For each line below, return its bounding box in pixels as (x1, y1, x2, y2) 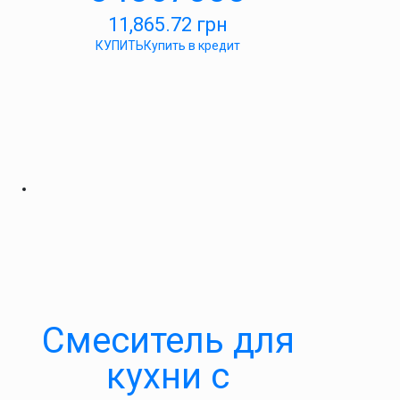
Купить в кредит (144, 38, 240, 53)
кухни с (106, 355, 229, 397)
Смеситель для (41, 320, 295, 362)
